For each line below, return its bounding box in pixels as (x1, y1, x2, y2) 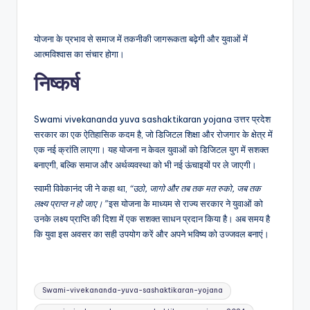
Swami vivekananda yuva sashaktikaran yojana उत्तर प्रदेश (34, 113, 271, 125)
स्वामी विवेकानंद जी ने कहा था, (34, 183, 129, 194)
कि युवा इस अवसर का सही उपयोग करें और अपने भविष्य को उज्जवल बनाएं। (34, 228, 269, 240)
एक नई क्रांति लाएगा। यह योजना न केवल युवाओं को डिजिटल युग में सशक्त (34, 144, 268, 156)
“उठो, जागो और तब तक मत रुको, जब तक (129, 183, 261, 194)
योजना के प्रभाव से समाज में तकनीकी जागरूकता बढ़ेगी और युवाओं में (34, 33, 248, 45)
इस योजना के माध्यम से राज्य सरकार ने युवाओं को (107, 198, 263, 210)
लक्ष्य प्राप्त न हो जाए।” (34, 198, 107, 210)
